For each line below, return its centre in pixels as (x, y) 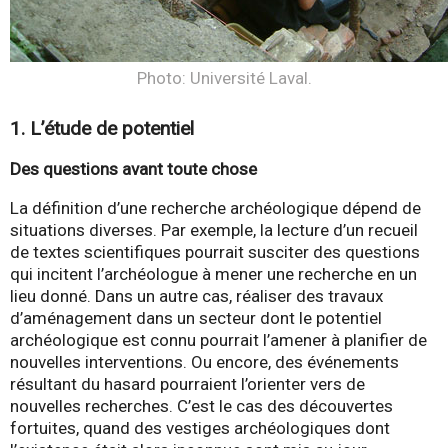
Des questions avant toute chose (133, 169)
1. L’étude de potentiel (102, 129)
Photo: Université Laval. (224, 78)
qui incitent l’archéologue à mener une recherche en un (213, 274)
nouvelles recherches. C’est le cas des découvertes (201, 406)
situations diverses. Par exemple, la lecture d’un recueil (214, 230)
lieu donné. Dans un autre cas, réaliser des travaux (196, 296)
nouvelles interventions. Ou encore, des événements (204, 362)
